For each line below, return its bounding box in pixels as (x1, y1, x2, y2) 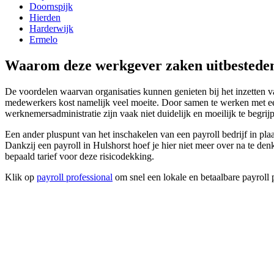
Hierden (29, 12, 61, 23)
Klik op (5, 171, 37, 182)
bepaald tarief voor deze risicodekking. (5, 150, 154, 161)
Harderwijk (29, 23, 73, 34)
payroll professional (37, 171, 113, 182)
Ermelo (29, 34, 57, 45)
